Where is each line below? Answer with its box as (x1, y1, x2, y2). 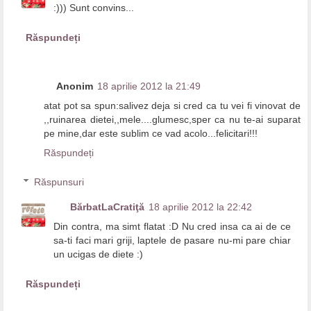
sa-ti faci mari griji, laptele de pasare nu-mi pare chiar (53, 234, 291, 246)
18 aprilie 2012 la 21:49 (97, 81, 201, 92)
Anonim (56, 81, 93, 92)
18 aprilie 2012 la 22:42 (149, 201, 253, 212)
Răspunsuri (34, 176, 85, 187)
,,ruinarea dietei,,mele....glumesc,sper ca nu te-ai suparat (44, 114, 301, 126)
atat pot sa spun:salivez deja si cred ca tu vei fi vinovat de (44, 100, 301, 112)
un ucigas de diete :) (53, 248, 144, 260)
